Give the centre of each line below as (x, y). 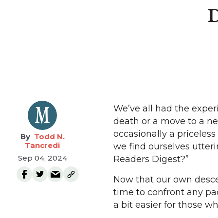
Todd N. (49, 136)
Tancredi (42, 145)
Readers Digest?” (151, 159)
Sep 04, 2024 (42, 158)
